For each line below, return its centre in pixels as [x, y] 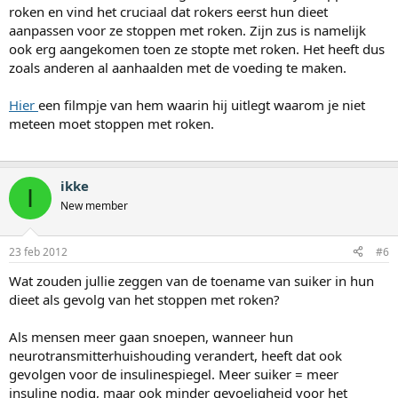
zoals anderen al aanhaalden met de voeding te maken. [178, 68]
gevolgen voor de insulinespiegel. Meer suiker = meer [174, 374]
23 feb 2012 [38, 251]
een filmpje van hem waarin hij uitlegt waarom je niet [202, 105]
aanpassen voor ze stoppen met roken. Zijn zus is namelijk [187, 31]
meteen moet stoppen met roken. [111, 124]
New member [94, 206]
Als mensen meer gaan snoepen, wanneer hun [151, 336]
